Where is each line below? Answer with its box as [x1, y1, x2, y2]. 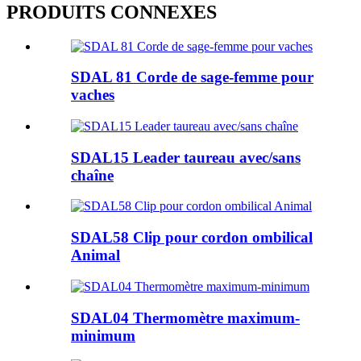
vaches [71, 86, 114, 104]
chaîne [71, 166, 114, 184]
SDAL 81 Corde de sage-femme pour [71, 68, 313, 86]
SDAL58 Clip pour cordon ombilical [71, 229, 313, 247]
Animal [71, 247, 120, 264]
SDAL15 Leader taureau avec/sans [71, 148, 301, 166]
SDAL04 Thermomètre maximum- [71, 309, 300, 326]
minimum [71, 326, 135, 344]
